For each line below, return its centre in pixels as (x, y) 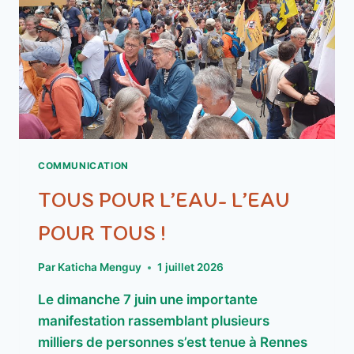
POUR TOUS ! (102, 232)
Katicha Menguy (100, 267)
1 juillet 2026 (191, 267)
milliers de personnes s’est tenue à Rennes (173, 343)
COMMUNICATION (83, 165)
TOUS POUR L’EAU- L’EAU (164, 199)
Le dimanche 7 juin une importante (148, 300)
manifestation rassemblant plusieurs (154, 321)
